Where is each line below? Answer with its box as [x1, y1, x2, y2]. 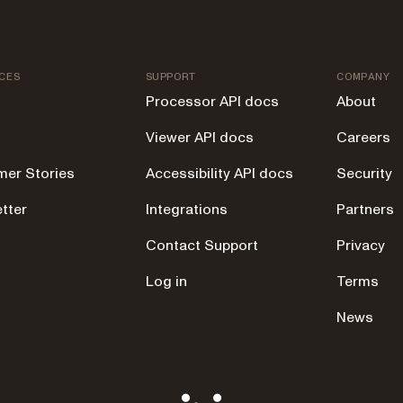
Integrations [145, 199, 228, 219]
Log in [145, 271, 187, 291]
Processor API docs [145, 91, 279, 112]
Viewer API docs [145, 127, 254, 148]
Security [336, 163, 393, 184]
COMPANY [336, 70, 390, 82]
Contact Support [145, 235, 258, 255]
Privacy [336, 235, 386, 255]
